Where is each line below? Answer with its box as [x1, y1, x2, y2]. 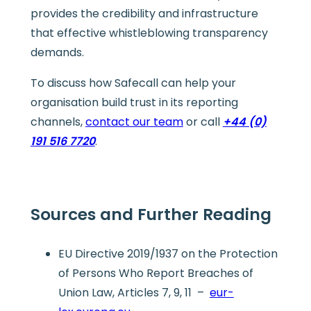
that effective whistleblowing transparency [30, 24, 268, 41]
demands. [30, 44, 84, 60]
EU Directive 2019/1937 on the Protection [58, 246, 278, 262]
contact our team [85, 113, 183, 130]
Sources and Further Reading [30, 203, 271, 226]
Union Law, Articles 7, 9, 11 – [58, 285, 210, 301]
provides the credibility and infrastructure [30, 5, 258, 22]
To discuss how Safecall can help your [30, 74, 236, 91]
